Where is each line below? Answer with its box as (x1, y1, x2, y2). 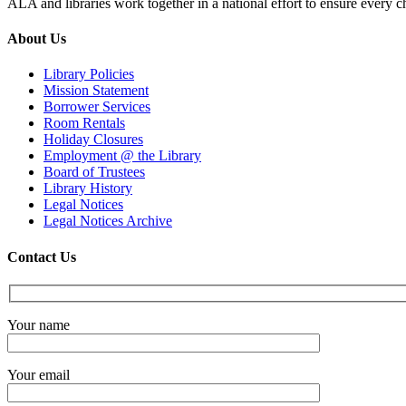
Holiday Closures (43, 131, 143, 148)
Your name (7, 316, 70, 333)
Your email (7, 366, 70, 382)
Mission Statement (43, 82, 149, 99)
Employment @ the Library (43, 148, 201, 164)
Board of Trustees (43, 164, 145, 180)
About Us (7, 31, 66, 47)
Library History (43, 180, 132, 197)
